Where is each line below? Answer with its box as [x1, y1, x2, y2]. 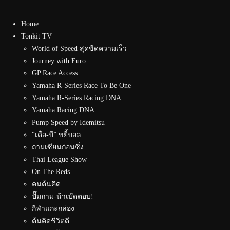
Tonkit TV [21, 32, 52, 40]
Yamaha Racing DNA [32, 106, 94, 114]
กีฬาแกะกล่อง [32, 205, 74, 213]
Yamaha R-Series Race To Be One [32, 82, 131, 89]
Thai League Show [32, 156, 87, 163]
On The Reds [32, 168, 70, 176]
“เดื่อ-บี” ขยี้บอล [32, 131, 81, 139]
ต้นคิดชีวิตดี [32, 217, 69, 225]
